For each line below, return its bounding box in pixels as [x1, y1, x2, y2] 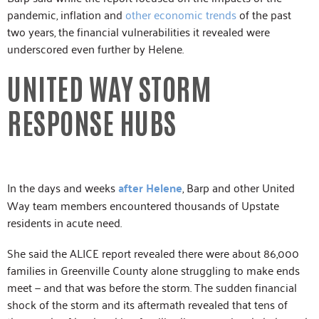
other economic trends [125, 4, 236, 24]
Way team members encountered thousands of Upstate [7, 195, 279, 216]
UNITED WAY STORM [7, 69, 211, 107]
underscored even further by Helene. [7, 38, 184, 58]
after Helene [118, 177, 182, 199]
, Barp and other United [182, 177, 295, 198]
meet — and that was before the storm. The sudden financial [7, 277, 297, 298]
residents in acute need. [7, 212, 122, 233]
